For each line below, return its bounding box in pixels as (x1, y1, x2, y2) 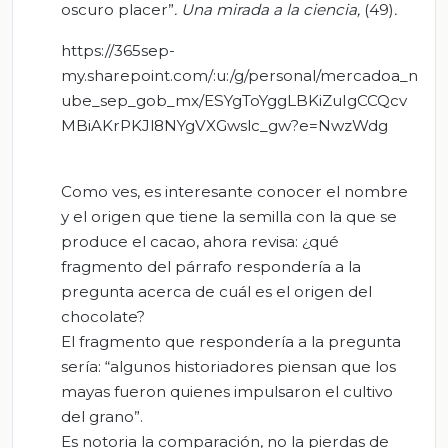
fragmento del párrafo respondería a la (61, 256, 361, 276)
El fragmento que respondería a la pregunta (61, 331, 401, 351)
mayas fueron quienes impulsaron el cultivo (61, 381, 393, 401)
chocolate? (61, 306, 145, 326)
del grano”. (61, 406, 143, 426)
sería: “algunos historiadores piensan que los (61, 356, 396, 376)
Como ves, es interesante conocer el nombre (61, 181, 408, 201)
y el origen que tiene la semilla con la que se (61, 206, 397, 226)
